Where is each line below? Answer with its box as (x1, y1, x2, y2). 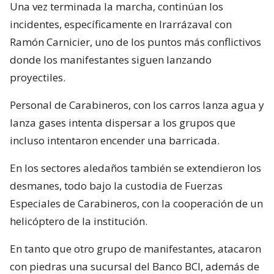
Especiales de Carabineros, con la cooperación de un (10, 196, 263, 210)
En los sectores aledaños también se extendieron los (10, 160, 261, 175)
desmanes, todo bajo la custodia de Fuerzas (10, 178, 223, 193)
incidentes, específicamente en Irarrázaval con (10, 17, 232, 31)
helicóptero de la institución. (10, 213, 147, 228)
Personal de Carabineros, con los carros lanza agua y (10, 97, 264, 112)
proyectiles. (10, 70, 65, 84)
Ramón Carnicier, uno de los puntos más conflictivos (10, 34, 261, 49)
